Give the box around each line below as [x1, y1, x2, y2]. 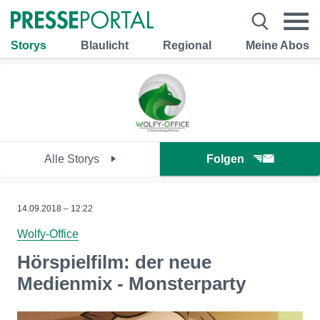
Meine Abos [246, 39, 309, 51]
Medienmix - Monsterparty [17, 273, 246, 294]
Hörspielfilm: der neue [17, 251, 211, 273]
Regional [163, 39, 211, 51]
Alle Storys [44, 153, 102, 165]
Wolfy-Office [17, 228, 79, 240]
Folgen [206, 153, 244, 165]
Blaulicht [81, 39, 129, 51]
